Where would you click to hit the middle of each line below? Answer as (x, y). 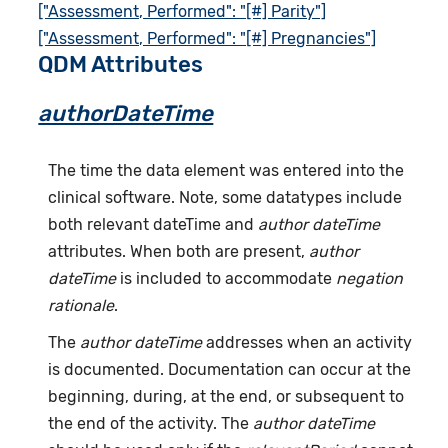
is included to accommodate (226, 279)
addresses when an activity (307, 343)
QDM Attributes (121, 65)
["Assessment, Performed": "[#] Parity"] (182, 12)
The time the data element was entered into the (226, 171)
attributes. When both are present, (179, 252)
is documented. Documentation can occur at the (230, 370)
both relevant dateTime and (153, 225)
